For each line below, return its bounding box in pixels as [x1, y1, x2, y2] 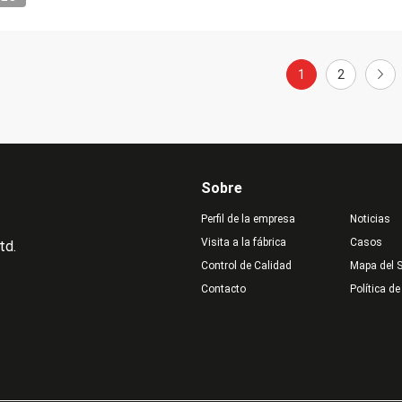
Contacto [201, 283, 246, 295]
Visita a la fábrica [201, 236, 286, 249]
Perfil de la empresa [201, 213, 295, 225]
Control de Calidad [201, 259, 292, 272]
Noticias [349, 213, 390, 225]
